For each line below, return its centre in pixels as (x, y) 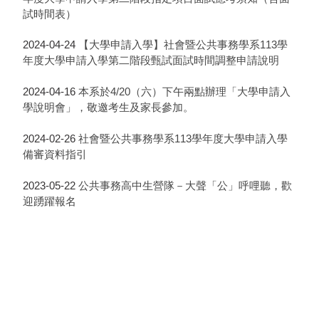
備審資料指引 (54, 154)
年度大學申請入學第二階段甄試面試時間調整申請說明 (151, 61)
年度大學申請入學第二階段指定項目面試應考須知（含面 (156, 248)
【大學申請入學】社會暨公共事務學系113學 (183, 45)
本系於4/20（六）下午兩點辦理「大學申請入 (184, 92)
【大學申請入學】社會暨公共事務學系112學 (183, 232)
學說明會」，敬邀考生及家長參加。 (108, 108)
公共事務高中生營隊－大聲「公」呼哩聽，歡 (185, 185)
